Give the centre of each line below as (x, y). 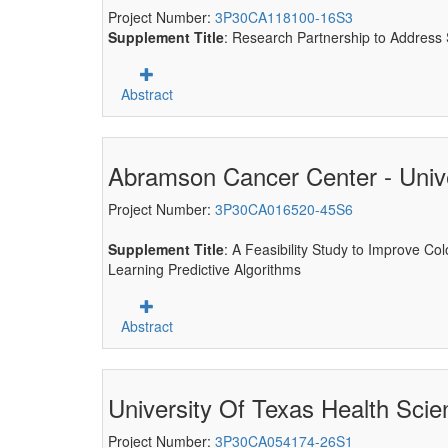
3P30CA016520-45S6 (284, 209)
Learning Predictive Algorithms (204, 269)
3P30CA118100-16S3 (284, 17)
